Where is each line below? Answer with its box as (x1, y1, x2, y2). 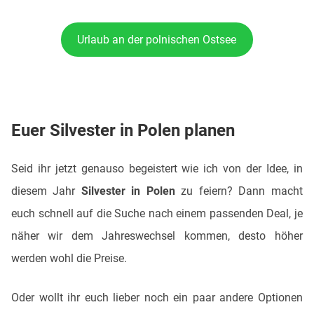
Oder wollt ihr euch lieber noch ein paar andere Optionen (11, 291, 303, 305)
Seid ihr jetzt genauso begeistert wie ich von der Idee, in (11, 162, 303, 176)
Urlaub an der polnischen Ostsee (77, 32, 237, 46)
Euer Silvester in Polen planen (11, 121, 235, 141)
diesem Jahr (11, 184, 81, 198)
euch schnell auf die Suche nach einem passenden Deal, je (11, 207, 303, 221)
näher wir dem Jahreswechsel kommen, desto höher (11, 229, 303, 243)
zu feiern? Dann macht (175, 184, 303, 198)
